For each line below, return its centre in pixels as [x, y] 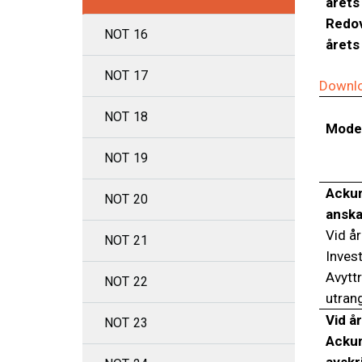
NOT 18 [126, 117]
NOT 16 [126, 34]
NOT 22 [126, 282]
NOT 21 [126, 240]
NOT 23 [126, 323]
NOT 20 [126, 199]
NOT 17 [126, 76]
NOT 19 [126, 158]
